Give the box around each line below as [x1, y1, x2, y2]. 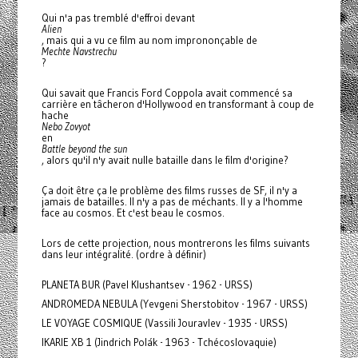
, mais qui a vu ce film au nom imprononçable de [41, 34, 257, 46]
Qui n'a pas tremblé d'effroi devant [41, 11, 195, 24]
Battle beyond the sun [41, 142, 127, 155]
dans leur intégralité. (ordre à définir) [41, 248, 206, 261]
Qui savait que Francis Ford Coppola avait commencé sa [41, 86, 292, 99]
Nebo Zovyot [41, 120, 90, 133]
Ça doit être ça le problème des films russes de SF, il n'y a [41, 184, 297, 197]
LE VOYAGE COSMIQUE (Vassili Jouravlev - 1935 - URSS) [41, 316, 288, 329]
